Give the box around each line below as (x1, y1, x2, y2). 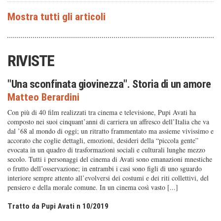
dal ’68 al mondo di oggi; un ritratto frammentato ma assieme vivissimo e (7, 126, 214, 136)
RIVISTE (7, 51, 55, 70)
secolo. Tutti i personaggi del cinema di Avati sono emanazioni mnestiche (7, 154, 212, 164)
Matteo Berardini (7, 91, 79, 104)
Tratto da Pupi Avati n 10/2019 (7, 202, 109, 211)
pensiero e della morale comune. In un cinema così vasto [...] (7, 183, 178, 192)
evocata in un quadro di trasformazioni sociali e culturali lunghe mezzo (7, 145, 205, 155)
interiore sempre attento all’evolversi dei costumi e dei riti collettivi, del (7, 173, 209, 183)
